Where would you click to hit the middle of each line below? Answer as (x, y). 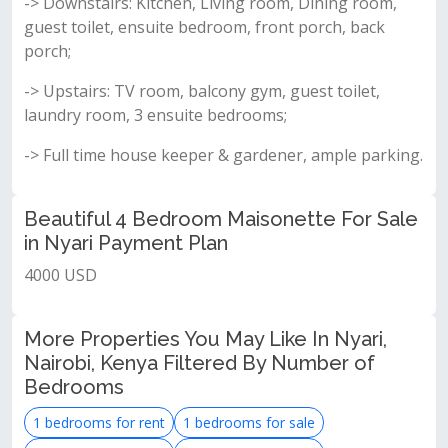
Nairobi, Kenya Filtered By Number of (199, 363)
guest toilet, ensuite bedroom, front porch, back (204, 27)
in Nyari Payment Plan (126, 243)
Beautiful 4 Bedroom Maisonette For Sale (221, 219)
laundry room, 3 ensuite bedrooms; (155, 115)
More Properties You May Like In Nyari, (205, 339)
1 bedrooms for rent (99, 422)
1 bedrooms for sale (249, 422)
